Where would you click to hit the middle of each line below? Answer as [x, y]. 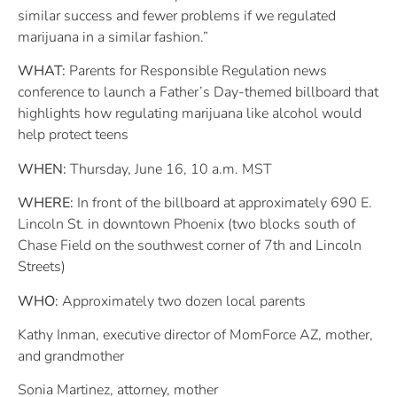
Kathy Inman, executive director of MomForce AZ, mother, [195, 335]
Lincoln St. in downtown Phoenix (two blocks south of [187, 225]
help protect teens [73, 135]
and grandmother [71, 356]
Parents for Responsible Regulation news [196, 71]
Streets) [42, 267]
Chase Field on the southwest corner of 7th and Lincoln [190, 246]
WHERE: [46, 203]
